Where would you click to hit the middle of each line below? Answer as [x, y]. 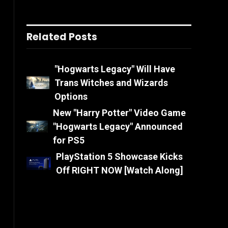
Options [71, 96]
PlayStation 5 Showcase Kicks [119, 156]
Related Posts [62, 37]
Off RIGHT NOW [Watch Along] [119, 170]
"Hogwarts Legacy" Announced [118, 126]
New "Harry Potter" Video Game [119, 113]
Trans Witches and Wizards [111, 83]
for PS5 [68, 140]
